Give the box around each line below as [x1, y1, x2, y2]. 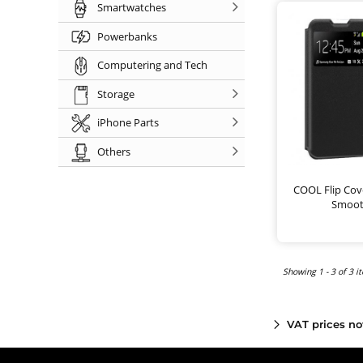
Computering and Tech [97, 58, 207, 73]
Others [97, 143, 130, 159]
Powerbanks [97, 28, 157, 44]
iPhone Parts [97, 115, 159, 130]
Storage [97, 86, 135, 101]
